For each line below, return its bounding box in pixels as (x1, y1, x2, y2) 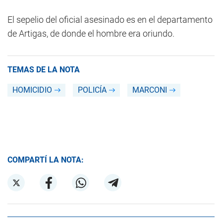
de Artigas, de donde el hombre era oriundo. (7, 28, 174, 39)
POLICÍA (78, 85, 107, 95)
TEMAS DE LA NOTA (7, 65, 80, 74)
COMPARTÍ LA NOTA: (7, 155, 84, 165)
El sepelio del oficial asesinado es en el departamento (7, 14, 213, 25)
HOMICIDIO (12, 85, 52, 95)
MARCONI (132, 85, 167, 95)
